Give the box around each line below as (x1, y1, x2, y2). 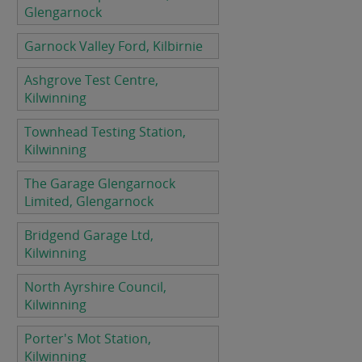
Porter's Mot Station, (24, 330, 151, 347)
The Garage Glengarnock (24, 175, 175, 192)
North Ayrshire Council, (24, 278, 166, 296)
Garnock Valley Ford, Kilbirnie (24, 37, 203, 55)
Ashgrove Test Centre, (24, 71, 158, 89)
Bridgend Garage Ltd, (24, 226, 154, 244)
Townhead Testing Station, (24, 123, 186, 141)
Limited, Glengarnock (24, 192, 154, 210)
